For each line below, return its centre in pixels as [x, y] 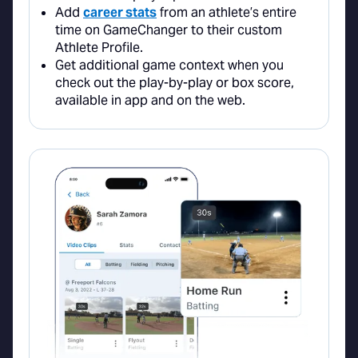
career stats [120, 12]
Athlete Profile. [99, 47]
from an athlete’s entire [227, 12]
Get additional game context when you [169, 65]
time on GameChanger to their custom [169, 30]
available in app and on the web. [150, 100]
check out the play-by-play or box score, [175, 82]
